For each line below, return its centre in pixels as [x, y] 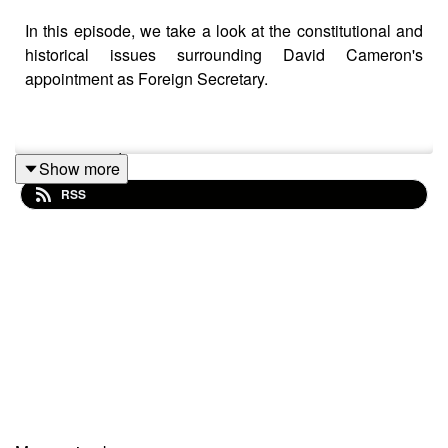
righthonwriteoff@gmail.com [124, 198]
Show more [79, 168]
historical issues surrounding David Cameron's [224, 54]
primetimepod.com [90, 158]
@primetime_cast [87, 238]
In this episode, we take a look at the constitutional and [224, 30]
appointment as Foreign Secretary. [146, 78]
